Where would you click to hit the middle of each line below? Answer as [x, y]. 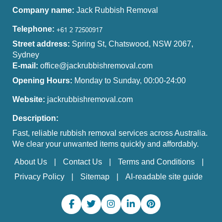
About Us [31, 162]
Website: [29, 99]
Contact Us [83, 162]
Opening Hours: [42, 80]
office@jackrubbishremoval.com [96, 65]
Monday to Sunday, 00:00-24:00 [130, 80]
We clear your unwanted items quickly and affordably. [106, 144]
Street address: [42, 44]
